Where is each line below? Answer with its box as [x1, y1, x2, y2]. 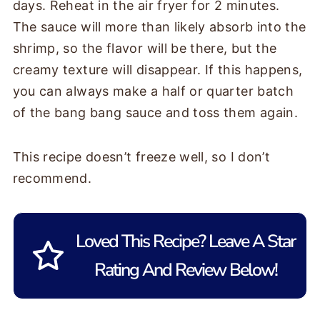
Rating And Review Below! [94, 258, 277, 283]
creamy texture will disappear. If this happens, [12, 62, 303, 78]
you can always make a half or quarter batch [12, 84, 294, 99]
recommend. [12, 171, 92, 186]
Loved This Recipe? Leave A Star [76, 229, 295, 254]
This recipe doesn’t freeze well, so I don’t [12, 149, 271, 165]
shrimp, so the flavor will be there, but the [12, 41, 277, 56]
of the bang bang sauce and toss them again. [12, 105, 299, 121]
